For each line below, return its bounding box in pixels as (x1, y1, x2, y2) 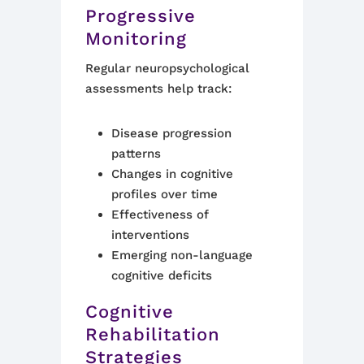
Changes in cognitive (110, 167, 233, 181)
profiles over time (110, 187, 218, 201)
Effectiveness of (110, 207, 209, 222)
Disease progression (110, 126, 232, 141)
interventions (110, 227, 189, 242)
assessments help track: (85, 81, 232, 96)
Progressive (85, 6, 196, 26)
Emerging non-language (110, 248, 253, 262)
